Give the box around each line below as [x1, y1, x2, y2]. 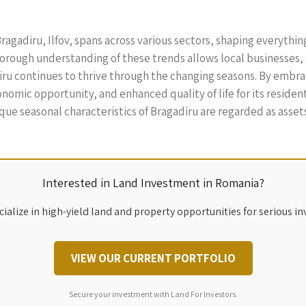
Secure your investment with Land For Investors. [68, 288, 238, 299]
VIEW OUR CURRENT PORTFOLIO [70, 250, 236, 266]
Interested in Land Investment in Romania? [42, 174, 264, 191]
